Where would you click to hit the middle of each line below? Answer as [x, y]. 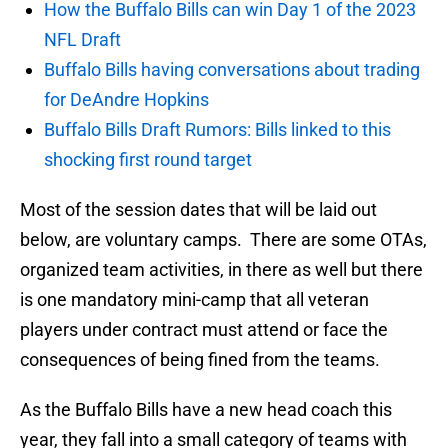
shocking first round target [148, 160]
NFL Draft [82, 40]
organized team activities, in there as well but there [221, 270]
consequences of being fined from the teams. [200, 360]
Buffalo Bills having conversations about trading [232, 70]
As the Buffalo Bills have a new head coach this [206, 410]
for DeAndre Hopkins [126, 100]
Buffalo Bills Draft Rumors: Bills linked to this [217, 130]
